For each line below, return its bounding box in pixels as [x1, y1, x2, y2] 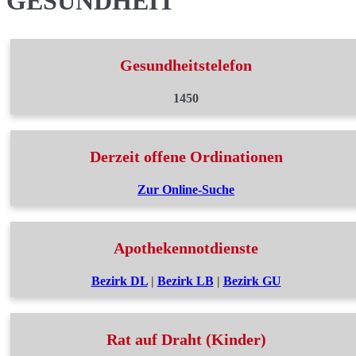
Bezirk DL [91, 274, 148, 288]
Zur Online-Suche [137, 183, 234, 196]
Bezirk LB [157, 274, 214, 288]
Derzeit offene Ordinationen [89, 148, 283, 165]
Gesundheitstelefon [120, 56, 252, 74]
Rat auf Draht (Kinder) [106, 331, 266, 348]
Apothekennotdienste [114, 239, 258, 257]
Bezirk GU [222, 274, 281, 288]
